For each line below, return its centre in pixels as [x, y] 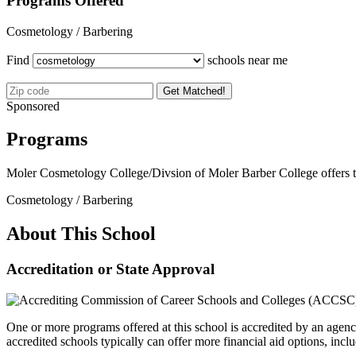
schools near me [246, 60]
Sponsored [33, 106]
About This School [81, 234]
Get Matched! [194, 91]
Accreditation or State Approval [110, 269]
